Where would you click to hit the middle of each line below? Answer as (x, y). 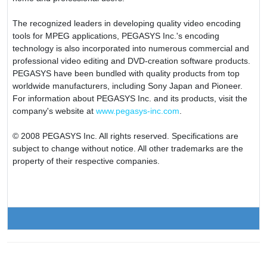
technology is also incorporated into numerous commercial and (131, 48)
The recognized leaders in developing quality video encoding (127, 23)
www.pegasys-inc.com (138, 111)
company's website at (54, 111)
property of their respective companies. (86, 161)
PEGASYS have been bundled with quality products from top (126, 73)
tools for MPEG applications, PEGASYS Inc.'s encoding (116, 35)
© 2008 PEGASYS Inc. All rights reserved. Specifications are (125, 136)
